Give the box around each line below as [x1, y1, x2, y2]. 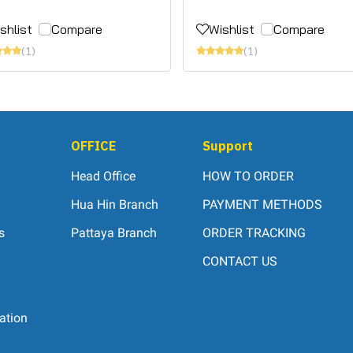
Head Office [71, 169, 136, 184]
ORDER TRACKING [202, 225, 306, 241]
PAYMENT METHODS [202, 197, 322, 213]
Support [202, 138, 253, 154]
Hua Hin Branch [71, 197, 159, 213]
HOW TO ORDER [202, 169, 294, 184]
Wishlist [208, 21, 255, 38]
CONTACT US [202, 254, 277, 269]
